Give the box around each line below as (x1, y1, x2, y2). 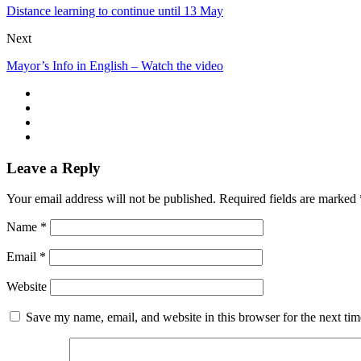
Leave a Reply (6, 159, 101, 176)
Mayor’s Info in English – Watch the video (6, 58, 223, 73)
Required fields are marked (219, 192, 359, 206)
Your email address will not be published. (6, 192, 216, 206)
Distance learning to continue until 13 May (6, 3, 223, 18)
